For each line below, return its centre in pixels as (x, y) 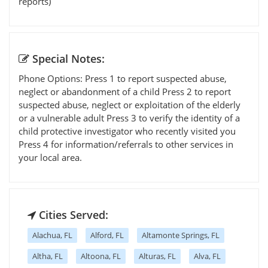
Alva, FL (207, 256)
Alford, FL (107, 235)
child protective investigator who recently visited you (127, 131)
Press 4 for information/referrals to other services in (126, 144)
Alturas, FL (157, 256)
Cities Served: (72, 214)
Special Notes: (67, 58)
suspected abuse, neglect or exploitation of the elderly (130, 104)
